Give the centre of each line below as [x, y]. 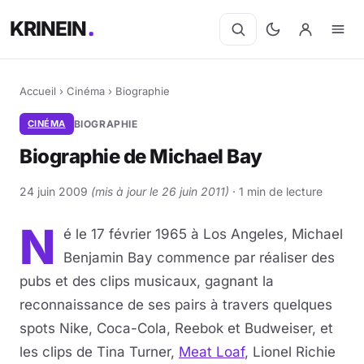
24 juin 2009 [55, 191]
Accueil [38, 91]
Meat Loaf [212, 352]
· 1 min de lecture [276, 191]
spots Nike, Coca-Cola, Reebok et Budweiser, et [176, 328]
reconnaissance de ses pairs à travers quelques [176, 305]
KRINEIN [49, 29]
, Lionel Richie [290, 352]
